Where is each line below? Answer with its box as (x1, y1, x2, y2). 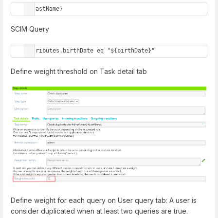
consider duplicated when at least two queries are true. (11, 207, 188, 215)
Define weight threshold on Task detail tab (11, 67, 147, 75)
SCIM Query (11, 25, 49, 33)
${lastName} (25, 5, 63, 12)
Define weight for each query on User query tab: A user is (11, 196, 197, 204)
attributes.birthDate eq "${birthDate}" (25, 47, 155, 54)
